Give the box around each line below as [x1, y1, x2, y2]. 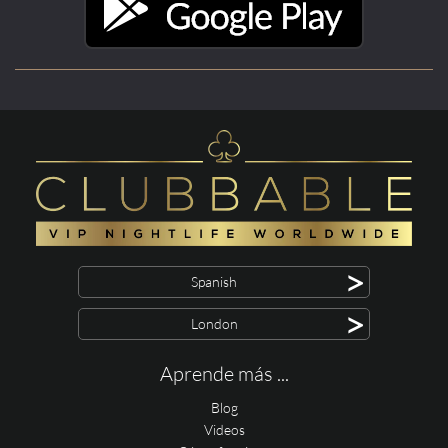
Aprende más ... [159, 360, 289, 386]
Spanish [191, 272, 237, 290]
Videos [203, 420, 245, 438]
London [190, 314, 238, 332]
